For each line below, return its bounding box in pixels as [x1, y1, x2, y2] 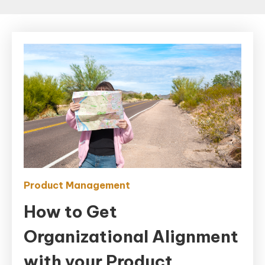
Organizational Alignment [24, 226, 238, 247]
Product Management [24, 179, 130, 192]
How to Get [24, 201, 117, 222]
